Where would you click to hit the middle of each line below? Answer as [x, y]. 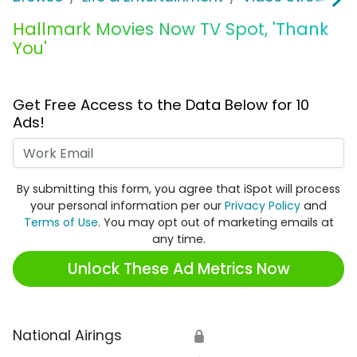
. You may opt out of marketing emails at [216, 223]
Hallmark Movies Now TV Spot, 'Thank [171, 29]
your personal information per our [127, 206]
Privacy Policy [263, 206]
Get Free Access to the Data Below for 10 [161, 105]
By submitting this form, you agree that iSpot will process [178, 189]
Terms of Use [61, 223]
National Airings [67, 336]
